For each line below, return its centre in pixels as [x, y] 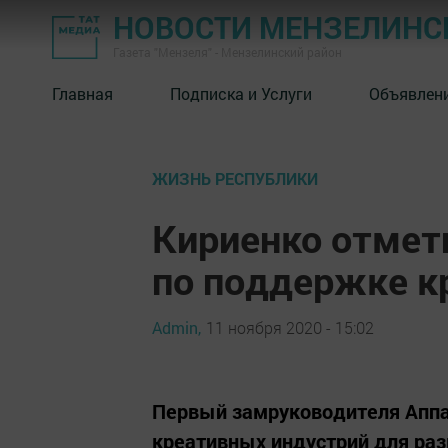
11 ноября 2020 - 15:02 [290, 327]
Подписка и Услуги [241, 93]
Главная [82, 93]
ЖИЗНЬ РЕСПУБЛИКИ [235, 178]
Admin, [176, 327]
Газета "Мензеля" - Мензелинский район [227, 52]
